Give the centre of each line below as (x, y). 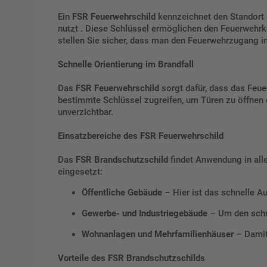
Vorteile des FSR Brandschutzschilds (131, 258)
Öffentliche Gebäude (122, 193)
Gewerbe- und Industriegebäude (145, 214)
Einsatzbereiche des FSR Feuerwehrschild (141, 136)
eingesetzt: (80, 172)
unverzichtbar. (86, 112)
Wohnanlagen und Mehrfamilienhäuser (158, 235)
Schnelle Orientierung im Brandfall (126, 65)
